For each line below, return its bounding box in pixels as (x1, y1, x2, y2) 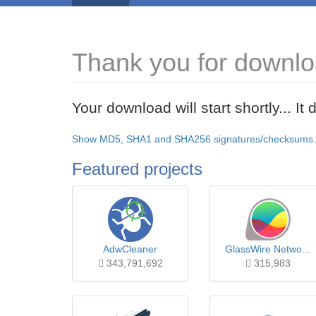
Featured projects (72, 159, 202, 178)
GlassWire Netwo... (225, 243, 310, 255)
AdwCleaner (103, 243, 157, 255)
